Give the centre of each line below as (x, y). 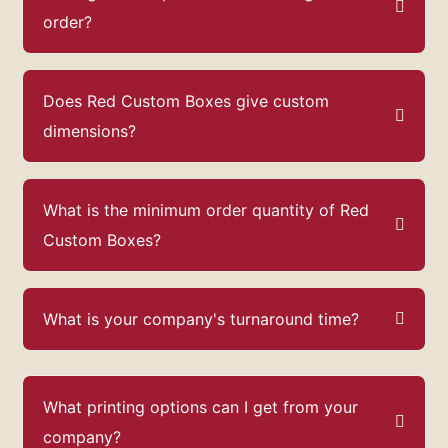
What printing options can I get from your (200, 406)
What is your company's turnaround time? (201, 318)
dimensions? (89, 130)
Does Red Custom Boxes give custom (186, 100)
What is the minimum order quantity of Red (206, 209)
